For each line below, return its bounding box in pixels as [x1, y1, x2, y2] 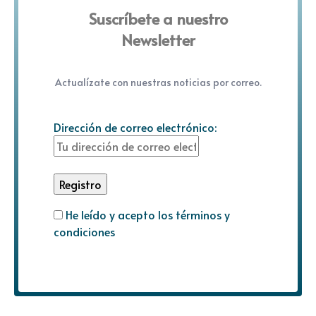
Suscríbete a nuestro [88, 8, 228, 30]
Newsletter [121, 29, 195, 51]
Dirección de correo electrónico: [54, 119, 217, 135]
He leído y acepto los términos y [66, 207, 230, 223]
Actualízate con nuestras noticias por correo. [54, 75, 262, 90]
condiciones [54, 224, 115, 240]
